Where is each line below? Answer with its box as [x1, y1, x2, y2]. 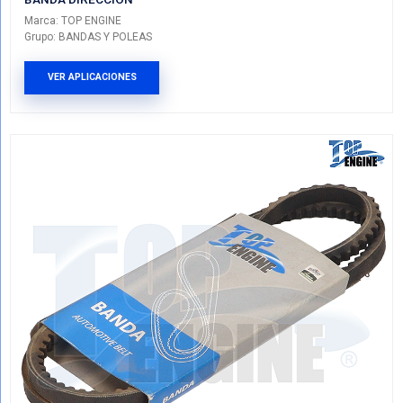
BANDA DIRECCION [32, 257, 178, 277]
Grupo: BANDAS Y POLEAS [32, 309, 203, 327]
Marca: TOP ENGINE [32, 287, 163, 305]
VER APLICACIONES [63, 363, 183, 379]
